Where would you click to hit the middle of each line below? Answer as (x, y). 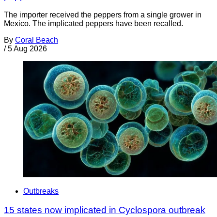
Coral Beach (37, 40)
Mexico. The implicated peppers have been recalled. (93, 23)
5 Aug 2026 (27, 48)
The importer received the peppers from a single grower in (103, 15)
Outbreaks (41, 191)
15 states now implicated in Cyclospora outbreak (105, 210)
